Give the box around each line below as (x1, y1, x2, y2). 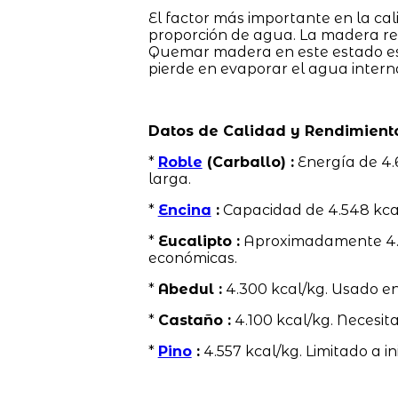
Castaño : (157, 311, 231, 329)
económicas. (147, 249, 237, 267)
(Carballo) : (202, 153, 294, 171)
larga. (147, 170, 191, 187)
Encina (157, 201, 211, 219)
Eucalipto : (157, 232, 240, 250)
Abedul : (157, 280, 222, 298)
